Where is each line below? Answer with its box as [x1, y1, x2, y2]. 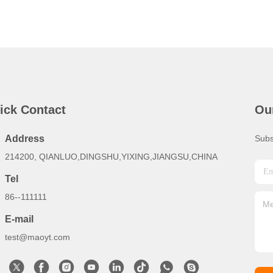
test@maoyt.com [5, 232, 70, 242]
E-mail [5, 214, 34, 224]
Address [5, 133, 44, 144]
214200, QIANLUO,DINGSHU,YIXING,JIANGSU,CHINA [5, 152, 218, 161]
